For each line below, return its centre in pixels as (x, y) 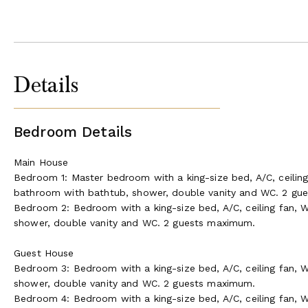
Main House (41, 162)
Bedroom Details (73, 131)
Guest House (44, 253)
